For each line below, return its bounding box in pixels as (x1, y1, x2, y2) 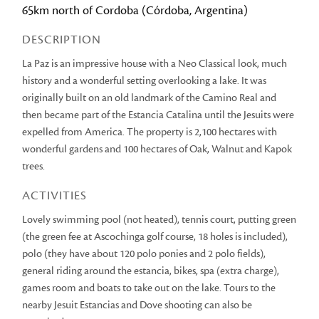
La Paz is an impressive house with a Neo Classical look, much (22, 56, 288, 70)
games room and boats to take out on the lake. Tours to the (22, 281, 276, 295)
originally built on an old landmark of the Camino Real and (22, 90, 277, 105)
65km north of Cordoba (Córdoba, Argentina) (22, 3, 249, 19)
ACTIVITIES (22, 187, 88, 203)
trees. (22, 159, 46, 173)
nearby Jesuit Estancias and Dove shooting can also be (22, 298, 253, 312)
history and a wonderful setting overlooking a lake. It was (22, 73, 267, 88)
